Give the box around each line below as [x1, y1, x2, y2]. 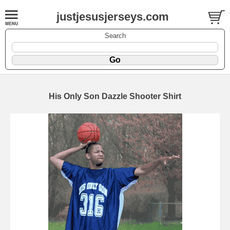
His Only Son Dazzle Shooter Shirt [49, 91, 181, 101]
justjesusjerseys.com [56, 10, 169, 23]
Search [104, 31, 126, 40]
